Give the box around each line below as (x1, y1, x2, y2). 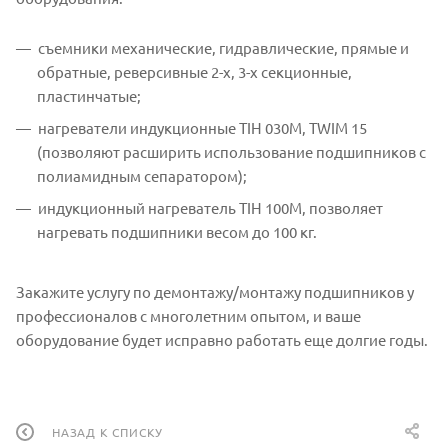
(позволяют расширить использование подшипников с (37, 141, 426, 161)
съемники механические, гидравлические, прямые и (38, 37, 409, 57)
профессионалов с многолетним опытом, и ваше (16, 305, 361, 325)
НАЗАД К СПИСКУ (52, 424, 164, 441)
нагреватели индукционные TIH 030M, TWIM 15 (38, 117, 367, 137)
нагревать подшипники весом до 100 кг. (37, 221, 317, 241)
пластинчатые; (37, 85, 141, 105)
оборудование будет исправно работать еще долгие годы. (16, 329, 428, 349)
